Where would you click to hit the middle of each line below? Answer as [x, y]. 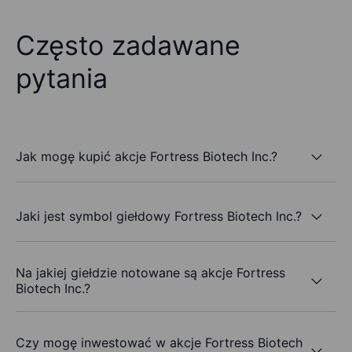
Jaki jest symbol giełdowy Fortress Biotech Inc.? [159, 216]
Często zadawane [128, 46]
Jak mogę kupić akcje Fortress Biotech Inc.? [147, 156]
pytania [62, 79]
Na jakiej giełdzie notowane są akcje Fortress [150, 273]
